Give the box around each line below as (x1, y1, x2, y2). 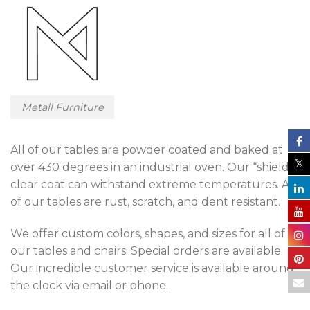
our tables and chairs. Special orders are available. (10, 244, 283, 258)
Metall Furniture (21, 100, 104, 113)
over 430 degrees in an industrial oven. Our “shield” (10, 161, 293, 174)
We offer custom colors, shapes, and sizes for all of (10, 227, 285, 241)
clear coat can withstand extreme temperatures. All (10, 178, 296, 192)
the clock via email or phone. (10, 279, 168, 293)
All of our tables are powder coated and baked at (10, 143, 283, 157)
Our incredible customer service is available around (10, 262, 294, 275)
